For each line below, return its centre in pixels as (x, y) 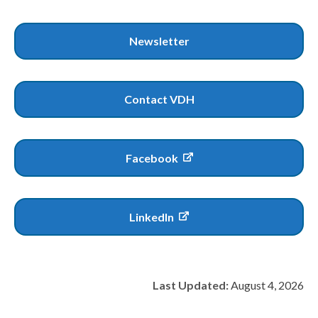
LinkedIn (153, 217)
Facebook (153, 158)
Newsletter (159, 41)
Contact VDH (159, 99)
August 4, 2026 (266, 285)
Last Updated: (191, 285)
